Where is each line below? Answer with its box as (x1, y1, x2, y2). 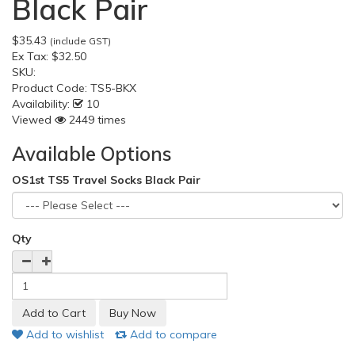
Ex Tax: (12, 49, 48, 63)
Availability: (12, 97, 70, 111)
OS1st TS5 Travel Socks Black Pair (12, 173, 200, 187)
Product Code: (12, 81, 90, 95)
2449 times (66, 113, 126, 127)
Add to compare (127, 327, 217, 342)
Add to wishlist (23, 327, 104, 342)
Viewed (12, 113, 52, 127)
